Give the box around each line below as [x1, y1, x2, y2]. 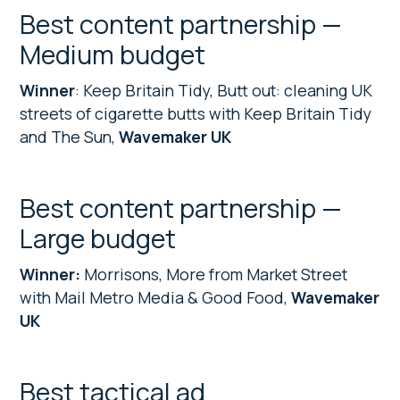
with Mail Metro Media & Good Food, [20, 286, 288, 308]
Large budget [20, 220, 177, 256]
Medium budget [20, 36, 206, 72]
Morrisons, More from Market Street [84, 262, 348, 285]
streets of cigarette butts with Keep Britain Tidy [20, 102, 372, 124]
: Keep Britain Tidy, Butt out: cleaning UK [75, 79, 373, 101]
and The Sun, [20, 125, 116, 147]
